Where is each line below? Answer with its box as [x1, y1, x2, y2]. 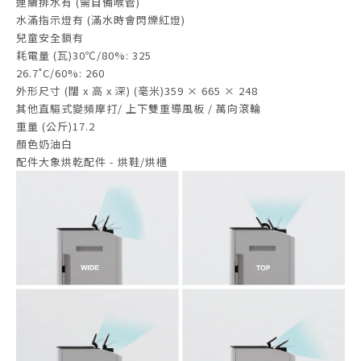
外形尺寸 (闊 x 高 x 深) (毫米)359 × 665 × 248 [16, 83, 258, 98]
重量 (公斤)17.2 [16, 118, 95, 134]
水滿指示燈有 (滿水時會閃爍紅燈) [16, 12, 185, 27]
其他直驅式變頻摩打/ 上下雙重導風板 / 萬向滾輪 [16, 101, 261, 116]
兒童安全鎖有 [16, 30, 84, 45]
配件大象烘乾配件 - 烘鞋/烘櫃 [16, 154, 168, 169]
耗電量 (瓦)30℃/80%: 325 [16, 48, 151, 63]
